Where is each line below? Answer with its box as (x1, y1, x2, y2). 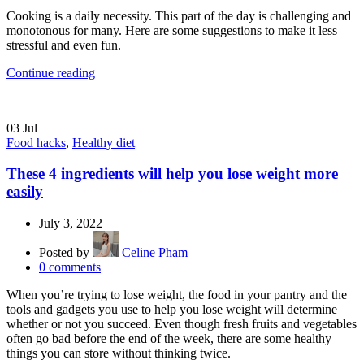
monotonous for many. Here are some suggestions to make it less (6, 23, 337, 37)
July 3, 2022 (39, 216, 102, 231)
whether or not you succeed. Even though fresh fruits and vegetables (6, 317, 357, 331)
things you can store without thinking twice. (6, 346, 231, 361)
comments (49, 260, 101, 275)
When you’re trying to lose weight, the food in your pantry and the (6, 288, 347, 302)
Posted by (39, 245, 93, 260)
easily (6, 183, 43, 201)
